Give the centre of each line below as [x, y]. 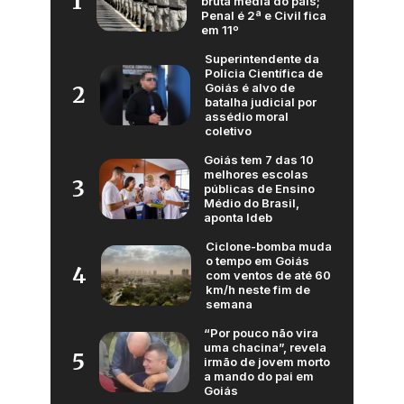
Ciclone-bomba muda [269, 247]
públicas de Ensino [259, 189]
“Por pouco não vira [261, 333]
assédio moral [247, 117]
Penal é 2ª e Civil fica [264, 16]
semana [229, 304]
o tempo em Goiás [257, 261]
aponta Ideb [238, 218]
